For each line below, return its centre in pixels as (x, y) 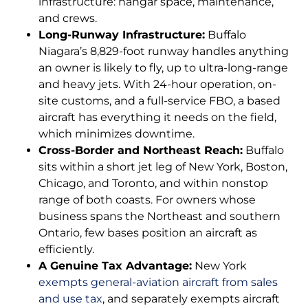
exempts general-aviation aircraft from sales (158, 282)
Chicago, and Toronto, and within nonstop (153, 183)
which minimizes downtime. (117, 133)
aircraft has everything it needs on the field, (157, 117)
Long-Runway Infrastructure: (122, 34)
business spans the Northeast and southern (159, 216)
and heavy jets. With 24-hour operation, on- (157, 84)
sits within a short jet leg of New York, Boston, (163, 166)
